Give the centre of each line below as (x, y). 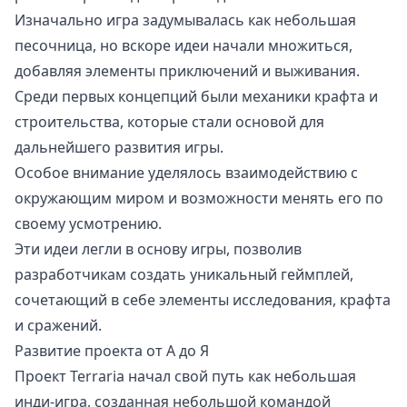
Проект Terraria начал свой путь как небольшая (185, 377)
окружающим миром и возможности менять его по (199, 199)
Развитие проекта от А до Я (112, 351)
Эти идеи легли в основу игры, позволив (158, 249)
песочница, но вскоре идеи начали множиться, (184, 46)
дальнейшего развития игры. (119, 148)
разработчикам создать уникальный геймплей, (184, 275)
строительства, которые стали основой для (169, 122)
